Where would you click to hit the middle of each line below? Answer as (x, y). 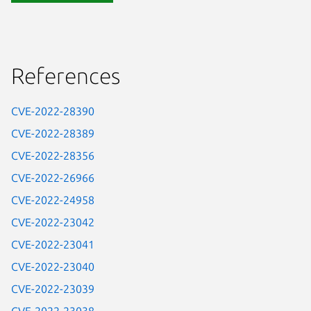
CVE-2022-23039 (53, 289)
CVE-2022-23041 (53, 245)
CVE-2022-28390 (53, 111)
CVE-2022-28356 (53, 156)
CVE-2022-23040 (53, 267)
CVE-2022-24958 (53, 200)
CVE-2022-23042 (53, 222)
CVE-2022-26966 (53, 178)
